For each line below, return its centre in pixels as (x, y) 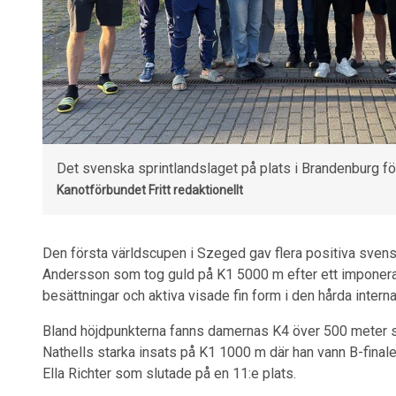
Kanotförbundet (101, 190)
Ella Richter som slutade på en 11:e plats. (169, 373)
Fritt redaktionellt (196, 190)
